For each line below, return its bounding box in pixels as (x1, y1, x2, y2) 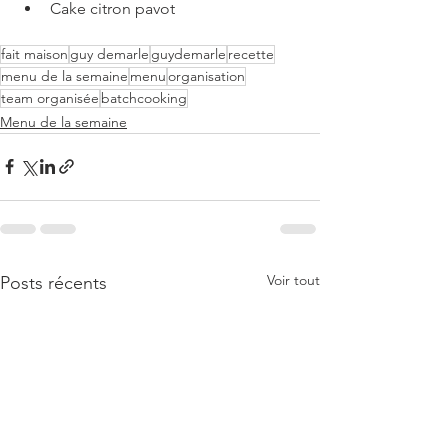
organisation (168, 66, 245, 85)
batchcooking (101, 88, 187, 107)
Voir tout (267, 270, 320, 289)
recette (228, 44, 274, 63)
